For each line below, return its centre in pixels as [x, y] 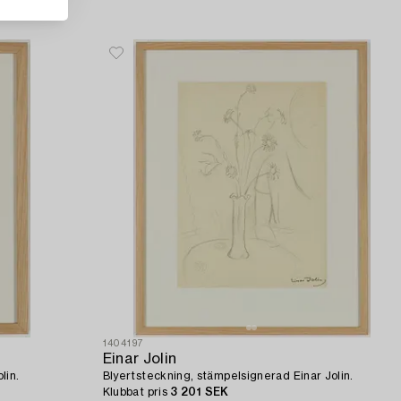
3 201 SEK [200, 392]
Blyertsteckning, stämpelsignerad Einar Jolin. [228, 376]
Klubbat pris [137, 392]
